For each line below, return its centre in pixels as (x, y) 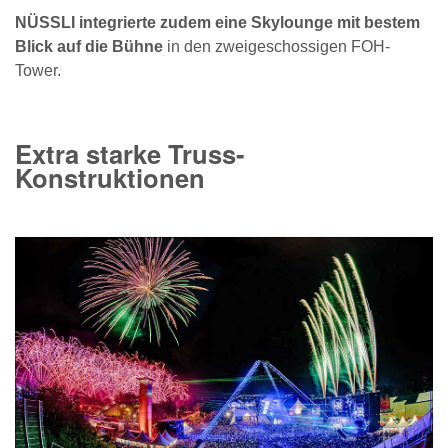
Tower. (38, 71)
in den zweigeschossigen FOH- (276, 47)
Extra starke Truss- (130, 153)
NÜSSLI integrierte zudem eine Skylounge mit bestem (217, 23)
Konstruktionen (110, 177)
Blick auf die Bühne (89, 47)
